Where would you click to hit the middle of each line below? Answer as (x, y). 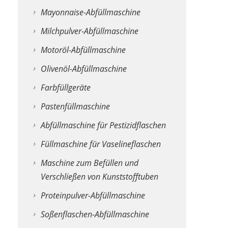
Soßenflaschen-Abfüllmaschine (95, 214)
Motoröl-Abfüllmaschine (83, 50)
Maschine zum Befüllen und (89, 163)
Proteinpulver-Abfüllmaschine (93, 195)
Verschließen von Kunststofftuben (99, 176)
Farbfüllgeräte (65, 87)
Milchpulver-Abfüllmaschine (89, 31)
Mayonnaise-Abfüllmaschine (90, 12)
